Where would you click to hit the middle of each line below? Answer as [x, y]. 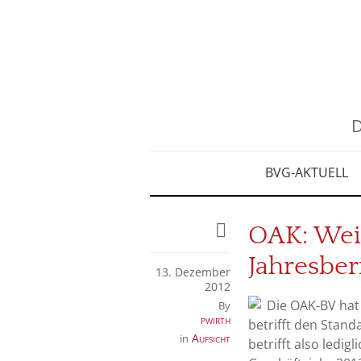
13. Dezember [193, 272]
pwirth [216, 320]
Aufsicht [211, 338]
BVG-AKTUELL [306, 172]
